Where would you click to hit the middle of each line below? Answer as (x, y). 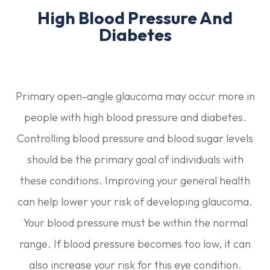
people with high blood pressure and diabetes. (135, 117)
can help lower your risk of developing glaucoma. (135, 201)
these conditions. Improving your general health (135, 180)
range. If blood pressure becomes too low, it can (135, 243)
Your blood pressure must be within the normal (135, 222)
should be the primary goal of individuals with (135, 159)
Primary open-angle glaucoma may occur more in (135, 96)
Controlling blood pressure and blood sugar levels (135, 138)
